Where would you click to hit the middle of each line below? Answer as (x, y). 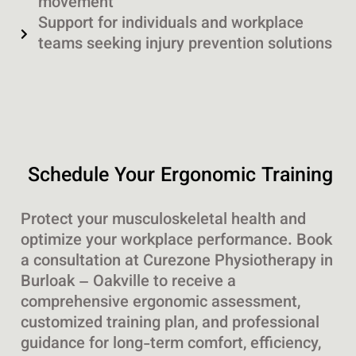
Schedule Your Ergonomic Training (181, 176)
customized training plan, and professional (170, 324)
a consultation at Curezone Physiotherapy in (176, 262)
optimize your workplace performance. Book (176, 241)
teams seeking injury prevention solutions (186, 45)
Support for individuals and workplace (171, 24)
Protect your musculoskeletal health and (163, 221)
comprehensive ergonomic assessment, (160, 303)
